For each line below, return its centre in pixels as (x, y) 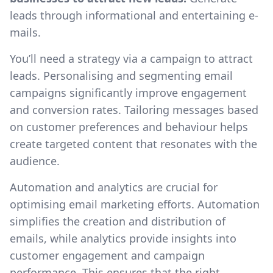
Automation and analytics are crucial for (114, 187)
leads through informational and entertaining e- (134, 15)
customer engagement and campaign (107, 255)
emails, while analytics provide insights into (123, 238)
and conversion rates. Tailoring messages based (134, 110)
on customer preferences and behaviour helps (129, 127)
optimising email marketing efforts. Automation (135, 204)
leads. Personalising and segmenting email (121, 76)
